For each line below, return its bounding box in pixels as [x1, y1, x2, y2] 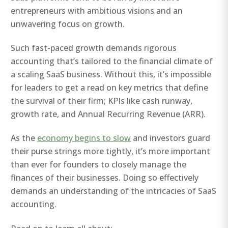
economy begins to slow [37, 132, 131, 144]
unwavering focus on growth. [11, 18, 125, 30]
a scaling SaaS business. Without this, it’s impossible [11, 68, 212, 80]
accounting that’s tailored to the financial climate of [11, 55, 213, 67]
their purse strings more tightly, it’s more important [11, 146, 211, 157]
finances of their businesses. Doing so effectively [11, 172, 199, 184]
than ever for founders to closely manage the [11, 159, 187, 170]
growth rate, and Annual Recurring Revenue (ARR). [11, 108, 206, 120]
